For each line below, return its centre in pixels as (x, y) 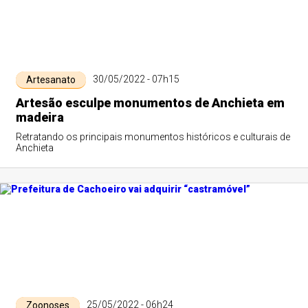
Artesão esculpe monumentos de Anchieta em (150, 103)
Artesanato (51, 80)
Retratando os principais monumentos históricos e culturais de (153, 137)
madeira (40, 117)
